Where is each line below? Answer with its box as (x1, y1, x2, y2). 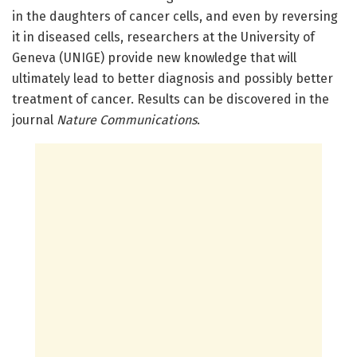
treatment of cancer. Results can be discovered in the (12, 92, 329, 108)
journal (12, 112, 57, 128)
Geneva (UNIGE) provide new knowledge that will (12, 50, 296, 66)
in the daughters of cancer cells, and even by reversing (12, 9, 338, 25)
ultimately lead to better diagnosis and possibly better (12, 71, 333, 87)
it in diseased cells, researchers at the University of (12, 29, 315, 45)
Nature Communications (57, 112, 197, 128)
